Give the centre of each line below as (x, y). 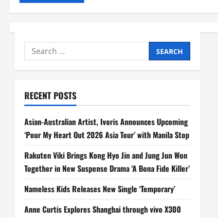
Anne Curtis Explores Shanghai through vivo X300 (103, 209)
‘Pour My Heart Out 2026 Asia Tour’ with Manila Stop (107, 135)
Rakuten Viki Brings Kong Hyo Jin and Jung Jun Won (106, 155)
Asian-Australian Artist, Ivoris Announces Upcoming (106, 122)
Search (37, 48)
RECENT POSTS (50, 96)
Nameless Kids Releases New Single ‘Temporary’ (100, 189)
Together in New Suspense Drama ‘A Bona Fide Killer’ (107, 169)
